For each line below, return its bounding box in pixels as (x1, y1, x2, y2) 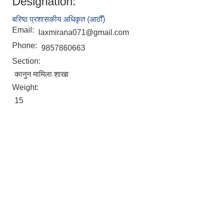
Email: (12, 26, 36, 34)
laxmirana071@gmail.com (38, 28, 129, 36)
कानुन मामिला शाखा (15, 70, 69, 78)
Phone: (12, 41, 39, 50)
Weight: (12, 83, 40, 91)
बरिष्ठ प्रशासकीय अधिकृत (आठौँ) (12, 15, 105, 23)
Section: (12, 57, 42, 65)
